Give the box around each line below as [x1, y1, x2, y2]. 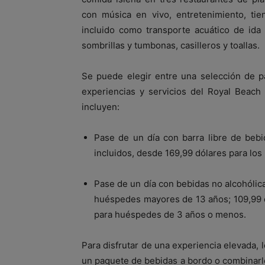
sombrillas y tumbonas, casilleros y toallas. [82, 39, 260, 51]
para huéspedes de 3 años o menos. [94, 208, 246, 220]
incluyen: [82, 101, 119, 112]
